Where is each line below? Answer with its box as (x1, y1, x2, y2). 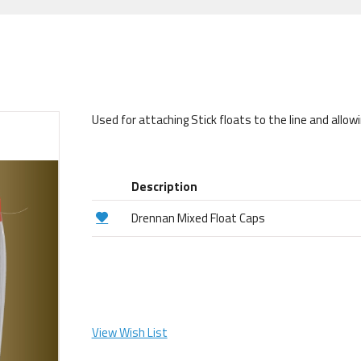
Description (131, 176, 198, 196)
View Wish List (91, 323, 168, 342)
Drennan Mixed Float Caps (131, 208, 266, 227)
